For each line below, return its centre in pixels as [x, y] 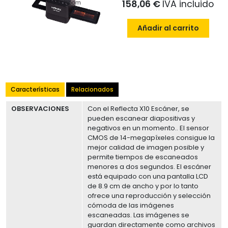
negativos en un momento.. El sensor [149, 128]
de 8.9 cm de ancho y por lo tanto [143, 186]
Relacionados [93, 90]
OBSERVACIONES [40, 109]
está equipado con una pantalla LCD [148, 177]
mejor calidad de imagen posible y [146, 148]
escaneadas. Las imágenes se [139, 215]
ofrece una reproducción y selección [149, 196]
